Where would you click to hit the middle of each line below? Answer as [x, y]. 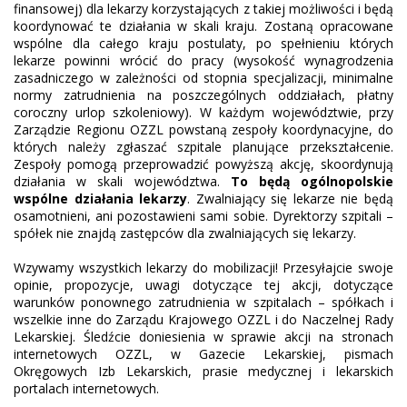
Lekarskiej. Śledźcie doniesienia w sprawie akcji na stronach [203, 336]
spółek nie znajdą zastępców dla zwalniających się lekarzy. [185, 233]
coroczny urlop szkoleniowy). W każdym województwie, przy [203, 112]
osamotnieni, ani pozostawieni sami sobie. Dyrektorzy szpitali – [203, 215]
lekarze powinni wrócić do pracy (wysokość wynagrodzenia [203, 60]
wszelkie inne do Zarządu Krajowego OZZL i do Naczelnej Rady [203, 319]
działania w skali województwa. [122, 181]
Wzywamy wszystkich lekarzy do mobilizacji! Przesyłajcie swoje [203, 267]
